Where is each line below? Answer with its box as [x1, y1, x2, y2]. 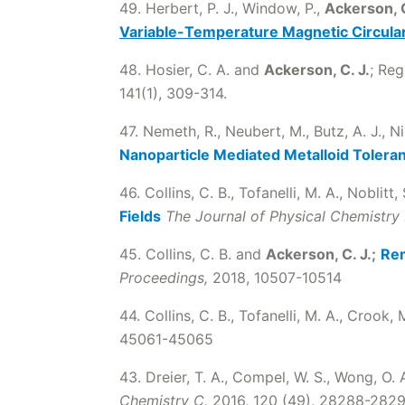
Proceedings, [119, 268, 208, 287]
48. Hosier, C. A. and [119, 61, 264, 79]
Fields [119, 207, 161, 225]
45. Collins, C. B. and [119, 245, 266, 263]
